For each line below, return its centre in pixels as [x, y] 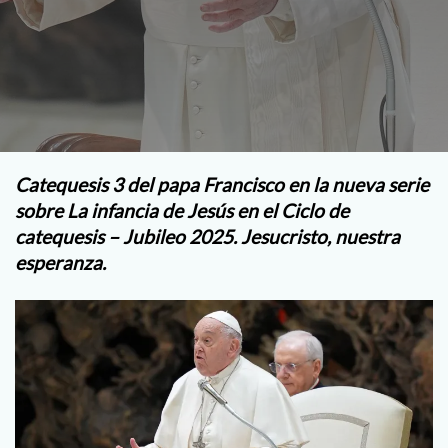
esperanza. [60, 262]
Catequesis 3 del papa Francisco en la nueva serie [222, 184]
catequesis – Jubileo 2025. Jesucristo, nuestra [207, 236]
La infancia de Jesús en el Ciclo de [208, 210]
